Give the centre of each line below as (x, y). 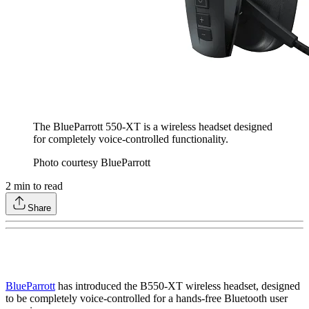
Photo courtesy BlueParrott (92, 163)
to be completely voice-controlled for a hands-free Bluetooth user (147, 299)
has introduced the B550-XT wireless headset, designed (178, 286)
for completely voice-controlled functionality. (131, 139)
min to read (37, 186)
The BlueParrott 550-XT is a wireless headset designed (153, 127)
